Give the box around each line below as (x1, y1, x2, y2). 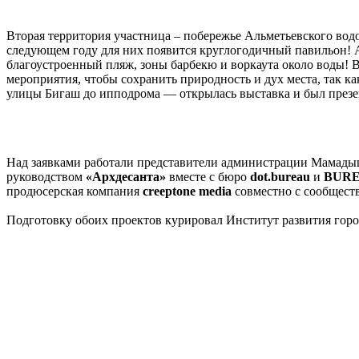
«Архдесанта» (86, 169, 166, 184)
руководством (6, 169, 86, 184)
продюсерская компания (6, 184, 143, 198)
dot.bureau (250, 169, 310, 184)
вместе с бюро (166, 169, 250, 184)
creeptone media (143, 184, 232, 198)
